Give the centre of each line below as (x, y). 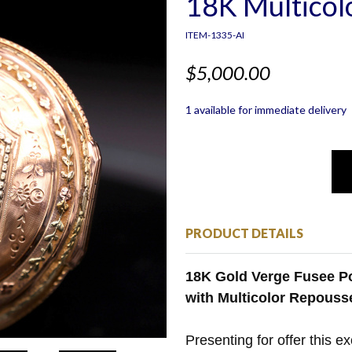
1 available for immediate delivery (266, 110)
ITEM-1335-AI (215, 35)
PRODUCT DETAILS (244, 233)
